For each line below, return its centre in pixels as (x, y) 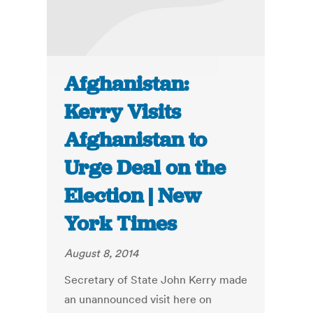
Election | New (133, 196)
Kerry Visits (123, 112)
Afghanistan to (136, 140)
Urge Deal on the (145, 168)
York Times (121, 224)
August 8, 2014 (102, 253)
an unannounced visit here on (138, 299)
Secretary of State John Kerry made (156, 280)
